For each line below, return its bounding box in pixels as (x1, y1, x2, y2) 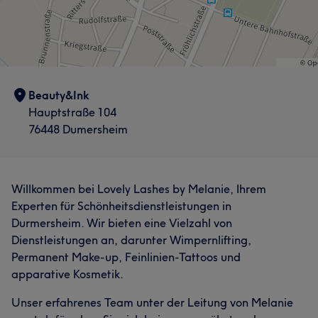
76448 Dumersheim (28, 121, 128, 136)
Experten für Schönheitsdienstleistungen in (11, 198, 231, 213)
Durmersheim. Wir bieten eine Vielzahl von (11, 215, 232, 230)
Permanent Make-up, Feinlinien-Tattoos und (11, 249, 241, 264)
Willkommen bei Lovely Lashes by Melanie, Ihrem (11, 181, 266, 196)
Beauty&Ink (28, 87, 89, 102)
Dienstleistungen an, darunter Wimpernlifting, (11, 232, 251, 247)
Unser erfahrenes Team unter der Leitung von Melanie (11, 295, 293, 309)
